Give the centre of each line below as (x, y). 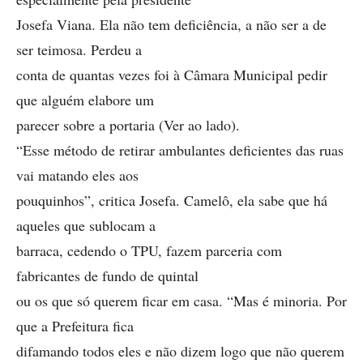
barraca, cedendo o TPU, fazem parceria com (149, 250)
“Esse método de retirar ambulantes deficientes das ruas (180, 150)
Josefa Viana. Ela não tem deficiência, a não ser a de (171, 24)
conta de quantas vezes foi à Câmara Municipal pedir (172, 75)
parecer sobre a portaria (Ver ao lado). (128, 125)
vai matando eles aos (77, 175)
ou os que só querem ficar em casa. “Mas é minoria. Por (181, 301)
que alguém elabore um (85, 100)
